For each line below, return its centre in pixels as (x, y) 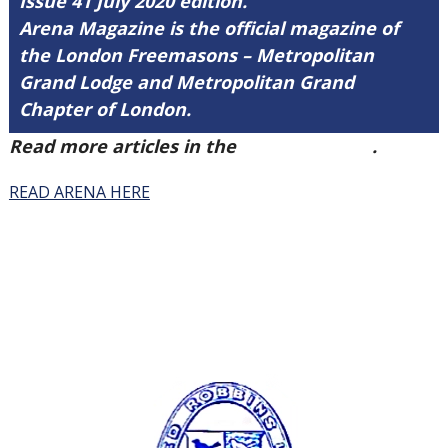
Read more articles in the (124, 146)
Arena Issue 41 (306, 146)
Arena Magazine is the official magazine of (208, 28)
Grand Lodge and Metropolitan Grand (186, 82)
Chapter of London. (104, 109)
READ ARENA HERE (79, 192)
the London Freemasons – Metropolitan (196, 55)
